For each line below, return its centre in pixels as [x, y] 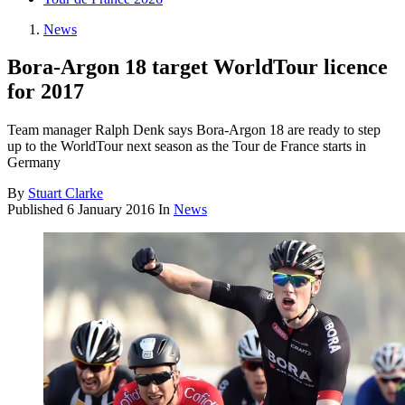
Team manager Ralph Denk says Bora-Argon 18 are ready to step [194, 130]
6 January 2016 [111, 210]
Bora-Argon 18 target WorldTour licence [198, 67]
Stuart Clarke [66, 193]
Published [37, 210]
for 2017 [46, 92]
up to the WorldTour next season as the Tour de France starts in [187, 146]
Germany [34, 163]
